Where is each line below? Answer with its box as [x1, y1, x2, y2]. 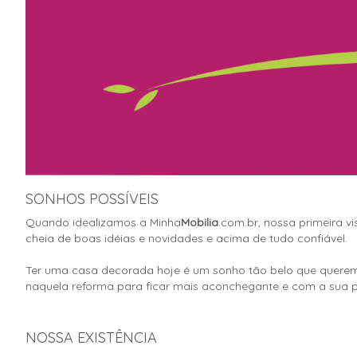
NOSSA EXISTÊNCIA [25, 328, 157, 347]
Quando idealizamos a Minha [25, 214, 181, 229]
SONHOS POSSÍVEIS [25, 189, 159, 208]
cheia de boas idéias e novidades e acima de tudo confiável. [25, 230, 347, 245]
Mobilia [181, 214, 218, 229]
